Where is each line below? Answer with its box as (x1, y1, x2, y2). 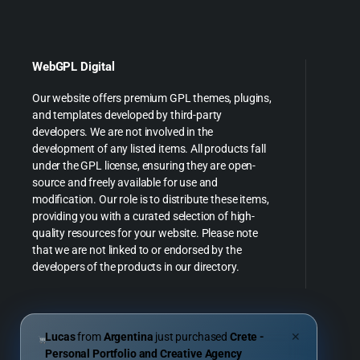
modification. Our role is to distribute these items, (32, 193, 269, 207)
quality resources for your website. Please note (32, 227, 258, 240)
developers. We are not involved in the (32, 125, 214, 139)
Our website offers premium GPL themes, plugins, (32, 92, 272, 105)
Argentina (103, 330, 153, 343)
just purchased (153, 330, 230, 343)
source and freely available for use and (32, 176, 219, 190)
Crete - (230, 330, 264, 343)
